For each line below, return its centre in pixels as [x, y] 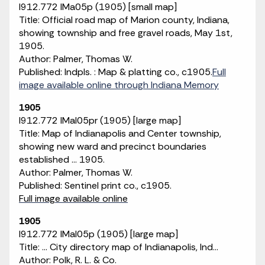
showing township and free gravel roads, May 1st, [126, 33]
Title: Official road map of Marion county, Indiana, [124, 20]
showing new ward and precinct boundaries [113, 146]
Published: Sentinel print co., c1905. [95, 185]
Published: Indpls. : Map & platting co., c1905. [116, 72]
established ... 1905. [62, 159]
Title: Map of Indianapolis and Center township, [120, 133]
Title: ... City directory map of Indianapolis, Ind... [119, 247]
